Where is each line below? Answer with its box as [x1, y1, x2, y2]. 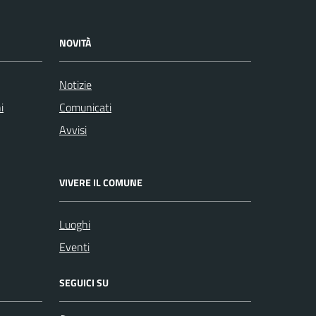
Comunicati [59, 99, 111, 116]
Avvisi [59, 121, 87, 138]
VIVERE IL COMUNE [59, 175, 142, 190]
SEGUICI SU [59, 275, 109, 290]
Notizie [59, 76, 92, 93]
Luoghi [59, 216, 90, 233]
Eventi [59, 238, 90, 255]
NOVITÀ [59, 35, 91, 50]
